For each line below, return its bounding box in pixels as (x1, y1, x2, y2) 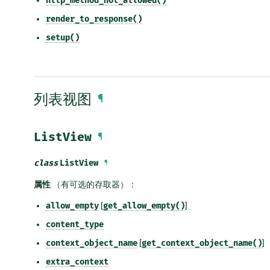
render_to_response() (46, 13, 142, 24)
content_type (46, 219, 104, 230)
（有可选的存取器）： (51, 180, 137, 190)
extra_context (46, 257, 108, 268)
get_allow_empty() (103, 201, 185, 212)
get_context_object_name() (142, 238, 262, 249)
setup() (46, 32, 80, 43)
